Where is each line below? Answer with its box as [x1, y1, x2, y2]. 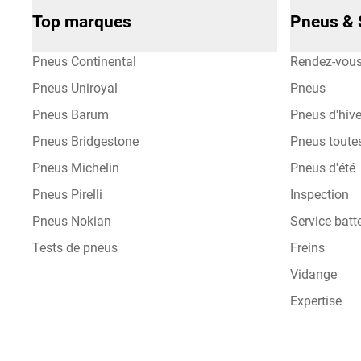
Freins [289, 240, 325, 256]
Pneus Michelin [32, 160, 119, 176]
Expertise [289, 293, 342, 309]
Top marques [32, 12, 131, 32]
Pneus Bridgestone [32, 134, 139, 150]
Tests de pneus [32, 240, 118, 256]
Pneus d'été [289, 160, 355, 176]
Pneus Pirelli [32, 187, 102, 203]
